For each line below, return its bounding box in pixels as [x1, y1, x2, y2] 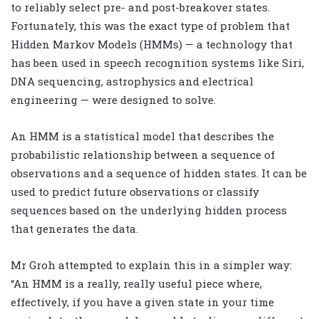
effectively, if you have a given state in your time [11, 294, 274, 309]
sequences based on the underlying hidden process [11, 202, 287, 217]
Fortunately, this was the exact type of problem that [11, 18, 290, 33]
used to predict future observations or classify [11, 184, 259, 199]
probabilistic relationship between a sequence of [11, 147, 275, 162]
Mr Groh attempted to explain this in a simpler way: [11, 257, 292, 272]
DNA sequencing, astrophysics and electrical [11, 73, 253, 88]
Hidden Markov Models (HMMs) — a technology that [11, 36, 293, 51]
